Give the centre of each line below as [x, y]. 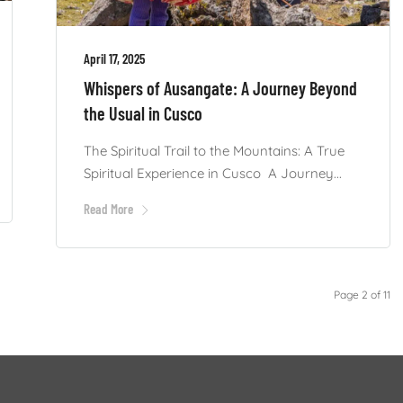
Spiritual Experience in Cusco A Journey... [212, 173]
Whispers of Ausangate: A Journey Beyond [220, 88]
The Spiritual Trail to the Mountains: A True [214, 150]
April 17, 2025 [114, 58]
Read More [108, 208]
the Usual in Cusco [143, 113]
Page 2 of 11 [362, 294]
